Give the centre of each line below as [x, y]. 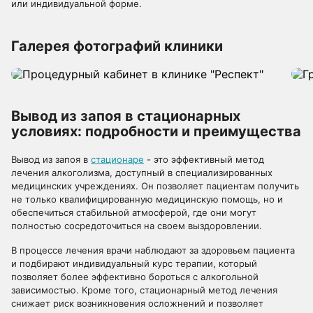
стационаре [117, 159]
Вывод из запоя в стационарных [126, 116]
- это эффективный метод [204, 159]
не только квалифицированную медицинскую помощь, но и [147, 199]
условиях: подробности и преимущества [156, 131]
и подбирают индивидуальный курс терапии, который [134, 263]
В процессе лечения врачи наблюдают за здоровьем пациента [153, 250]
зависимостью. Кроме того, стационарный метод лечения [144, 290]
